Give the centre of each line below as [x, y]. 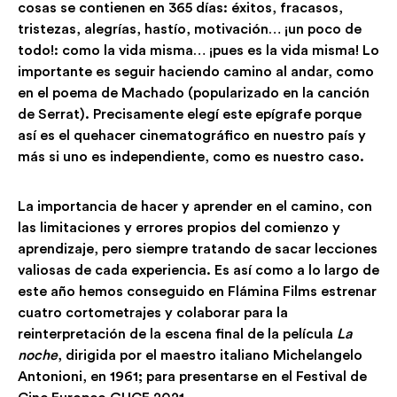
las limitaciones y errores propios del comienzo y [179, 227]
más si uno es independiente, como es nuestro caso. [191, 156]
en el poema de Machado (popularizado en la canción [194, 93]
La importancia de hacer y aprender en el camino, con [195, 206]
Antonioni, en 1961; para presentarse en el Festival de [192, 376]
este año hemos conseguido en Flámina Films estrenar [197, 291]
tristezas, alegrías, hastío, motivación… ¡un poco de [190, 29]
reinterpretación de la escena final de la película [177, 334]
